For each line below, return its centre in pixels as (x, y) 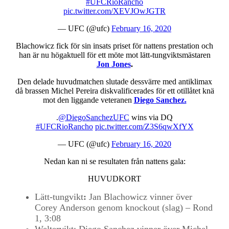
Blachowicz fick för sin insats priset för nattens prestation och (114, 46)
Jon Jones (113, 64)
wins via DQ (151, 117)
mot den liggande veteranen (88, 100)
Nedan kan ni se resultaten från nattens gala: (114, 161)
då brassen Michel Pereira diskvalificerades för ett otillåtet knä (114, 91)
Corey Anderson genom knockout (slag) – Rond (124, 208)
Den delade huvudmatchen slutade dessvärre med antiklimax (114, 82)
